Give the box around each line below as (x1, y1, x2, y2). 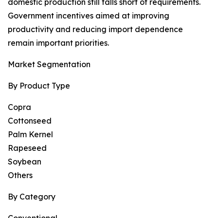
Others (8, 170, 33, 181)
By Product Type (8, 81, 70, 91)
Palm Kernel (8, 129, 53, 140)
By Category (8, 192, 55, 202)
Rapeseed (8, 143, 47, 153)
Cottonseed (8, 116, 52, 126)
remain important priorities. (8, 38, 109, 48)
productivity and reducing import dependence (8, 24, 183, 35)
